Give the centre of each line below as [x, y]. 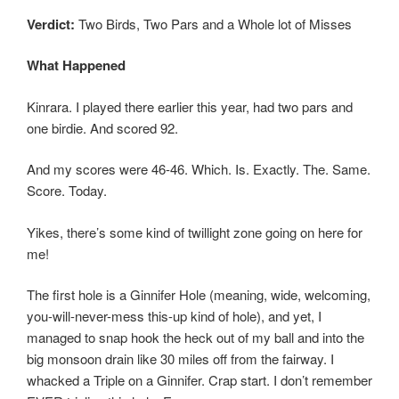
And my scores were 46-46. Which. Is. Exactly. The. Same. [199, 169]
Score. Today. [67, 191]
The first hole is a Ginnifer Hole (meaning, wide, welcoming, [199, 295]
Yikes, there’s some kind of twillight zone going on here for [195, 232]
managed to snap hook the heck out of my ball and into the [195, 338]
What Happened [76, 65]
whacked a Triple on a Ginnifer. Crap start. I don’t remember [199, 380]
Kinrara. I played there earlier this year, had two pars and [190, 106]
